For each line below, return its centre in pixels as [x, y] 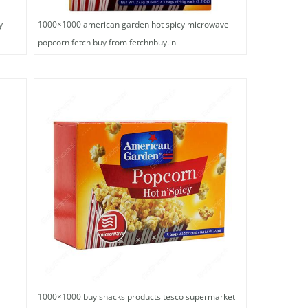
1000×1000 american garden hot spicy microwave [133, 24]
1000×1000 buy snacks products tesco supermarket [136, 296]
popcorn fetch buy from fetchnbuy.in [107, 42]
